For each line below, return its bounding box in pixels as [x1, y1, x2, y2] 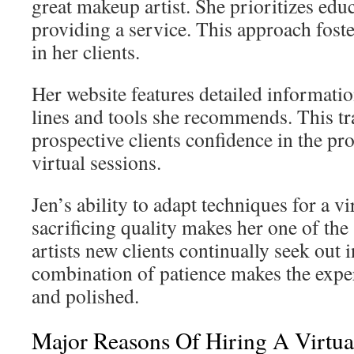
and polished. [32, 282, 139, 309]
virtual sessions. [32, 149, 161, 175]
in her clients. [32, 38, 140, 65]
